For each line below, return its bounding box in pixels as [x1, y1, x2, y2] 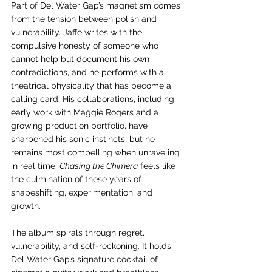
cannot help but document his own [11, 54, 152, 64]
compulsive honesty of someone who [11, 41, 161, 50]
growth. [11, 201, 41, 211]
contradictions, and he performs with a [11, 67, 166, 77]
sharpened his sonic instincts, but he [11, 134, 157, 144]
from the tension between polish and [11, 14, 159, 24]
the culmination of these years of [11, 174, 144, 184]
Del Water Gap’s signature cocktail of [11, 254, 160, 264]
